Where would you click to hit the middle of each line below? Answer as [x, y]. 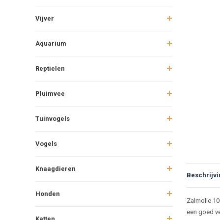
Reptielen [50, 68]
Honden [48, 193]
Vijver [45, 18]
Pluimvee [50, 93]
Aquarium [51, 43]
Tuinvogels [53, 118]
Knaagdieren [55, 168]
